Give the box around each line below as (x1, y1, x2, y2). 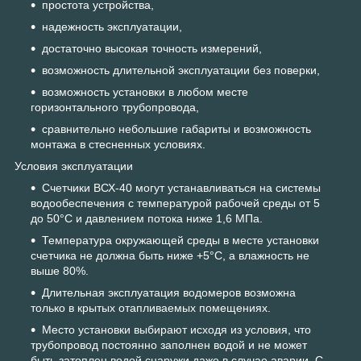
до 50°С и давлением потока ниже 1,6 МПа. (31, 212, 263, 226)
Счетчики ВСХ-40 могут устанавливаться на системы (42, 181, 321, 195)
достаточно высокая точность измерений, (42, 42, 262, 56)
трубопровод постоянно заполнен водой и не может (31, 338, 307, 352)
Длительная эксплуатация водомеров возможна (42, 286, 296, 300)
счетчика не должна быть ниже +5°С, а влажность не (31, 249, 309, 263)
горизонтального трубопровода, (31, 101, 199, 114)
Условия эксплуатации (15, 160, 133, 173)
